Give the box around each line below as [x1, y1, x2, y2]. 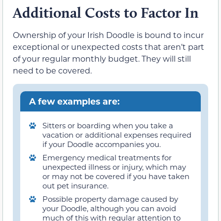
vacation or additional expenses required [42, 130, 191, 140]
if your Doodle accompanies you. [42, 139, 161, 149]
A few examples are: [29, 95, 120, 108]
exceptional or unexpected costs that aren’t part [13, 41, 204, 52]
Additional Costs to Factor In [13, 3, 199, 22]
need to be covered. [13, 65, 92, 75]
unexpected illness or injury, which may [42, 162, 186, 172]
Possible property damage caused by [42, 194, 178, 204]
